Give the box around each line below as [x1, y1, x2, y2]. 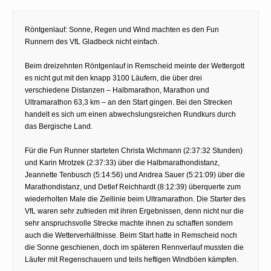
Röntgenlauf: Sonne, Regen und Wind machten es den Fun [25, 25, 219, 34]
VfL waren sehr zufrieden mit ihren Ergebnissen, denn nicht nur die [25, 206, 244, 215]
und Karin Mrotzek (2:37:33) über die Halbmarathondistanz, [25, 158, 220, 167]
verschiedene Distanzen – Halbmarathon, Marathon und [25, 85, 209, 94]
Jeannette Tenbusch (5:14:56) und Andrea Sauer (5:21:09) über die [25, 170, 245, 179]
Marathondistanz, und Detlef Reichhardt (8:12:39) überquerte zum [25, 182, 241, 191]
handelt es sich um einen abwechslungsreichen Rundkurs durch [25, 109, 236, 119]
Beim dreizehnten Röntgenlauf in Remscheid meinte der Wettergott [25, 61, 244, 70]
